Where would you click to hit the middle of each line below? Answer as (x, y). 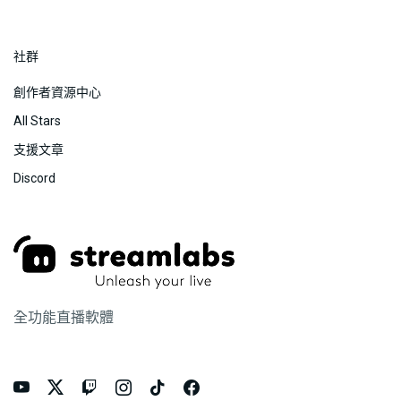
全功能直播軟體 (64, 317)
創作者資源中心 (57, 92)
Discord (34, 178)
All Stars (37, 120)
